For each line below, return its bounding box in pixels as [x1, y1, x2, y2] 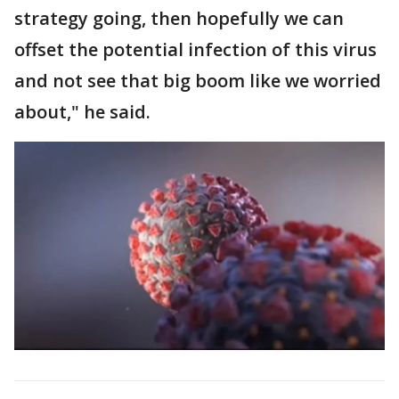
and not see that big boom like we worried [14, 69, 381, 93]
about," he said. [14, 100, 151, 124]
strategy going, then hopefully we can [14, 6, 344, 30]
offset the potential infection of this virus [14, 37, 377, 61]
